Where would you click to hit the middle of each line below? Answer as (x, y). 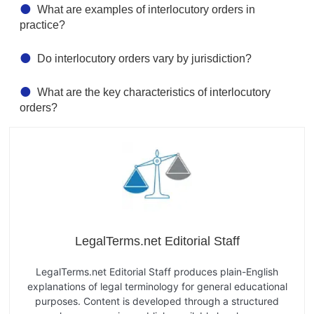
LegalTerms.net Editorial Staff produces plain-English (157, 272)
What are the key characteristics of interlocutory (154, 92)
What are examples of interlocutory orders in (146, 9)
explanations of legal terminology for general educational (157, 286)
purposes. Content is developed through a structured (157, 301)
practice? (42, 25)
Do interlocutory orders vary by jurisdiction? (144, 59)
